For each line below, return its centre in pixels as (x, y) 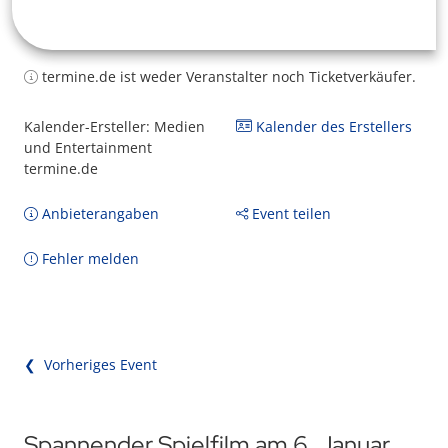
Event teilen (289, 213)
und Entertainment (88, 147)
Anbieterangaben (98, 213)
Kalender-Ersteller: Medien (114, 126)
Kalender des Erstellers (332, 126)
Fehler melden (88, 258)
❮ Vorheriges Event (90, 364)
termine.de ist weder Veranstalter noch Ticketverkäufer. (227, 76)
